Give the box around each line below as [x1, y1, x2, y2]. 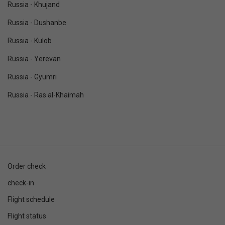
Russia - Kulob [8, 37, 52, 45]
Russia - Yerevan [8, 55, 61, 63]
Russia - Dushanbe [8, 19, 66, 27]
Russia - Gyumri [8, 73, 57, 81]
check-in [8, 179, 34, 187]
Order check [8, 162, 46, 170]
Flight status [8, 212, 46, 220]
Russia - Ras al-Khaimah [8, 91, 84, 99]
